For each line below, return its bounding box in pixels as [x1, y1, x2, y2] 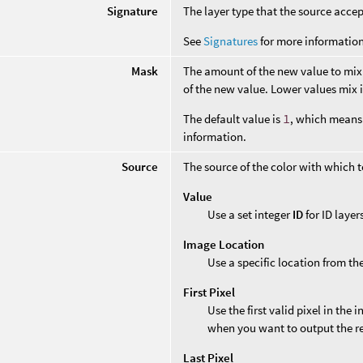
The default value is [183, 110, 284, 126]
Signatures [203, 32, 258, 49]
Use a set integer [207, 206, 293, 222]
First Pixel [183, 284, 236, 300]
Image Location [183, 236, 265, 252]
